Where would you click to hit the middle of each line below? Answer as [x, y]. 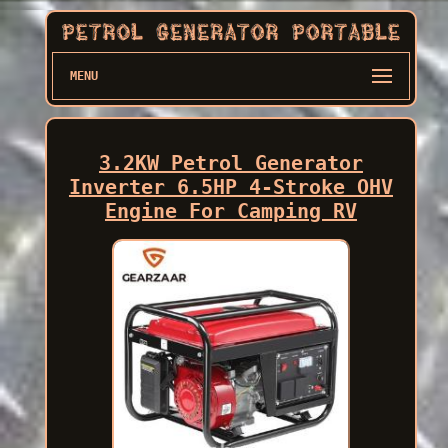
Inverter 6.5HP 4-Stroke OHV [230, 186]
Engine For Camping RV [230, 210]
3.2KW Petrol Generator [230, 162]
